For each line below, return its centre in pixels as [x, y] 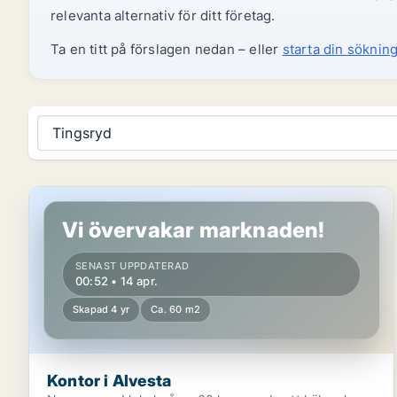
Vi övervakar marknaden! [194, 230]
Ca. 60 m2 [176, 309]
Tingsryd [82, 132]
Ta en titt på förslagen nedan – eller [167, 49]
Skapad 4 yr [101, 309]
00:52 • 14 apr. [117, 281]
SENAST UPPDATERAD [132, 266]
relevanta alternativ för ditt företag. [163, 16]
